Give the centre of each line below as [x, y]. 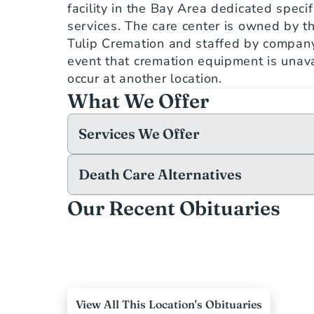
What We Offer [138, 101]
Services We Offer [139, 134]
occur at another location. [145, 78]
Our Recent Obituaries [174, 208]
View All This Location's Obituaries [169, 304]
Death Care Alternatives [160, 174]
